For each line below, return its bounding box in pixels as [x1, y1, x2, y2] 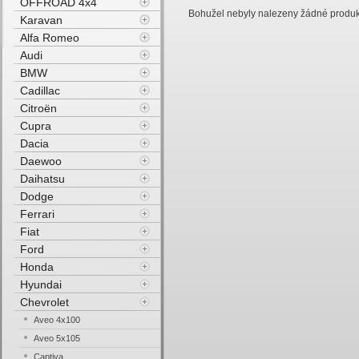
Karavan [20, 14, 63, 26]
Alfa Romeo [20, 31, 79, 44]
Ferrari [20, 208, 54, 220]
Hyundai [20, 278, 62, 291]
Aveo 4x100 [34, 315, 80, 325]
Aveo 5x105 [34, 333, 80, 343]
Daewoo [20, 155, 62, 167]
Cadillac [20, 84, 60, 97]
